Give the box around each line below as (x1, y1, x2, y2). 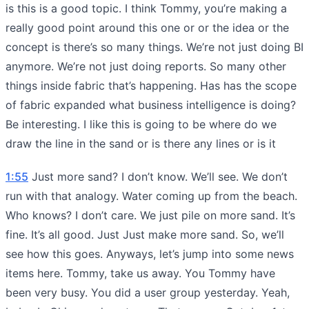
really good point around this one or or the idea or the (6, 20, 289, 34)
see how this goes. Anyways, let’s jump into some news (6, 246, 294, 261)
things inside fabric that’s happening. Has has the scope (6, 78, 297, 92)
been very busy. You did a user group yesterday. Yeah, (6, 285, 290, 299)
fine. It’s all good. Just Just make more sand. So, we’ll (6, 227, 284, 241)
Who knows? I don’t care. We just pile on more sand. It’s (6, 208, 295, 222)
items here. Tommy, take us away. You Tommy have (6, 266, 275, 280)
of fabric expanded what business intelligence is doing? (6, 97, 296, 112)
